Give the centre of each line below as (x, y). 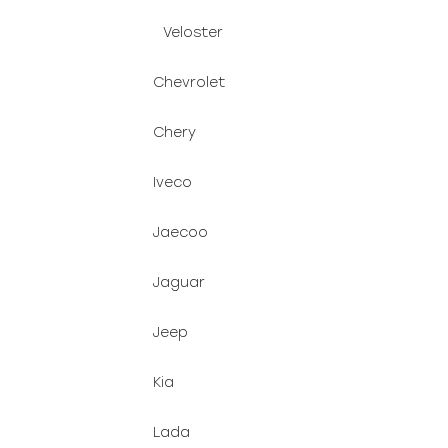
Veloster (193, 32)
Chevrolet (189, 82)
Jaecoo (180, 232)
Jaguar (179, 282)
